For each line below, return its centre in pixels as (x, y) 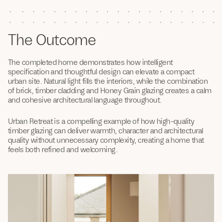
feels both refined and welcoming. (63, 150)
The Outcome (52, 40)
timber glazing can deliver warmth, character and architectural (106, 131)
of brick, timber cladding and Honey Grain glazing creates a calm (110, 91)
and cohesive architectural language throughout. (85, 100)
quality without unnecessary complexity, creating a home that (106, 140)
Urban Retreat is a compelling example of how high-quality (101, 121)
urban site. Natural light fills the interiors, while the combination (108, 81)
